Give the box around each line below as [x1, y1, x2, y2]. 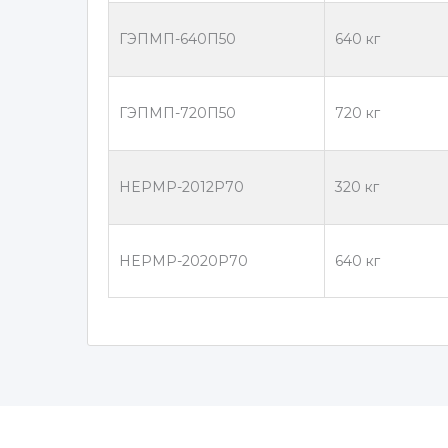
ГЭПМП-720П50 [119, 104, 236, 123]
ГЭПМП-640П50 [119, 30, 236, 49]
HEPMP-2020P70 [119, 252, 248, 271]
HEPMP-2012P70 [119, 178, 244, 197]
